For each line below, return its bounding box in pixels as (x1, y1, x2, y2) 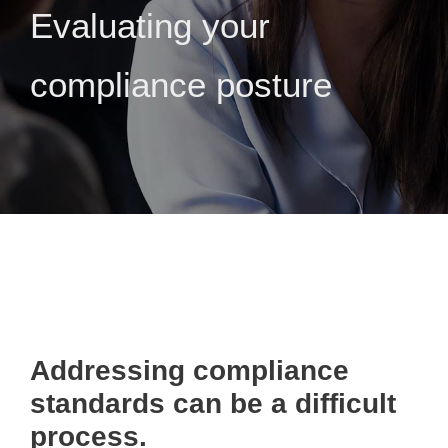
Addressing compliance (30, 355, 349, 387)
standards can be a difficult (30, 388, 396, 420)
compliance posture (30, 65, 332, 105)
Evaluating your (30, 6, 270, 46)
